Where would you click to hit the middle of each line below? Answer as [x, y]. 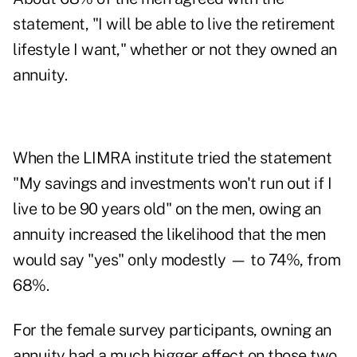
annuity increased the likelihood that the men [169, 235]
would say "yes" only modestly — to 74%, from [177, 260]
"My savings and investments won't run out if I [172, 184]
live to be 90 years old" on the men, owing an [167, 209]
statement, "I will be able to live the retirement [174, 24]
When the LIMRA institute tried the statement [172, 158]
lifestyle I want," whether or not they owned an [175, 50]
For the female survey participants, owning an [172, 330]
